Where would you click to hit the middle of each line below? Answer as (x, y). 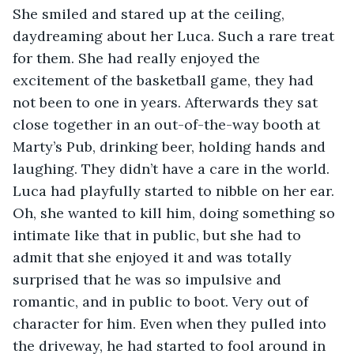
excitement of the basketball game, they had (165, 80)
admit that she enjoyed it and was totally (154, 257)
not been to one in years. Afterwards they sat (167, 102)
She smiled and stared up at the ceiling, (151, 13)
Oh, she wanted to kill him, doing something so (176, 213)
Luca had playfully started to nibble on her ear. (175, 190)
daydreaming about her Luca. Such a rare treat (175, 36)
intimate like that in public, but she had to (159, 235)
